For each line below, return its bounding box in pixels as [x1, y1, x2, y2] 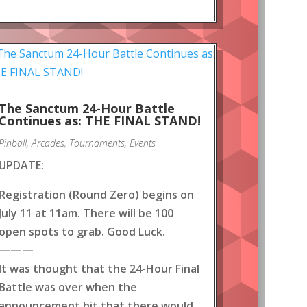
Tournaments [69, 136, 125, 149]
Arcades [32, 136, 64, 149]
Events [130, 136, 156, 149]
